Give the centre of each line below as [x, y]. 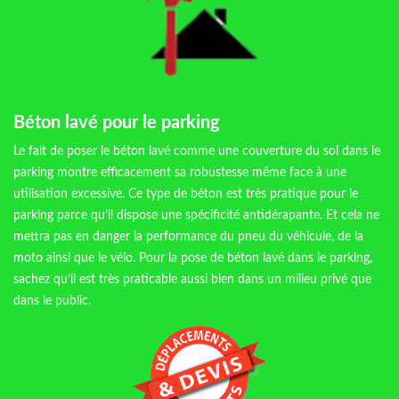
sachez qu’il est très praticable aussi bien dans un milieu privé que [192, 280]
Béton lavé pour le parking [117, 123]
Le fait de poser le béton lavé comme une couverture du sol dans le [197, 152]
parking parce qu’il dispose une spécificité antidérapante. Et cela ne [196, 216]
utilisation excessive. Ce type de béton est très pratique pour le [186, 195]
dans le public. [52, 301]
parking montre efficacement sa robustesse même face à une [180, 173]
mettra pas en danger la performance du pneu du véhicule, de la [188, 237]
